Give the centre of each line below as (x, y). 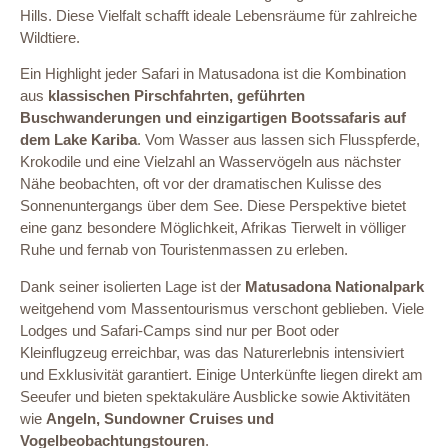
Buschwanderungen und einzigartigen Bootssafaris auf (213, 118)
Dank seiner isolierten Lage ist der (132, 286)
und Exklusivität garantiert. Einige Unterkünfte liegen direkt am (221, 374)
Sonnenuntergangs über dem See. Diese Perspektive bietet (213, 206)
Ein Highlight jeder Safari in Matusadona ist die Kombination (213, 74)
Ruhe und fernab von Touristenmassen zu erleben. (184, 250)
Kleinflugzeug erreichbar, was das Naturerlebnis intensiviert (212, 352)
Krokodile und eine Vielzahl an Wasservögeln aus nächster (210, 162)
